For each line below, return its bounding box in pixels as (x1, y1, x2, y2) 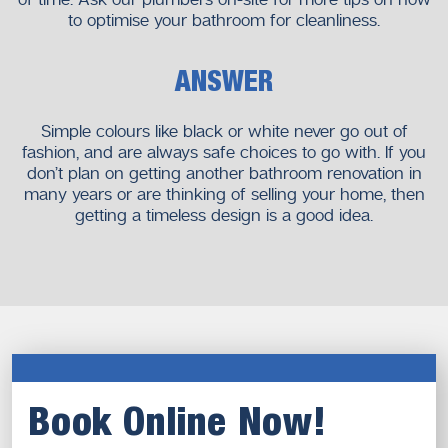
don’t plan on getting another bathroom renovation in (26, 162, 422, 184)
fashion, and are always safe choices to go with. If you (22, 141, 426, 163)
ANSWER (175, 70, 273, 96)
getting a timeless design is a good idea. (75, 204, 373, 226)
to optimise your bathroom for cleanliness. (68, 9, 380, 31)
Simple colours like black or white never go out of (40, 120, 408, 142)
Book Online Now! (28, 406, 327, 442)
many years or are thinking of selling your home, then (23, 183, 425, 205)
